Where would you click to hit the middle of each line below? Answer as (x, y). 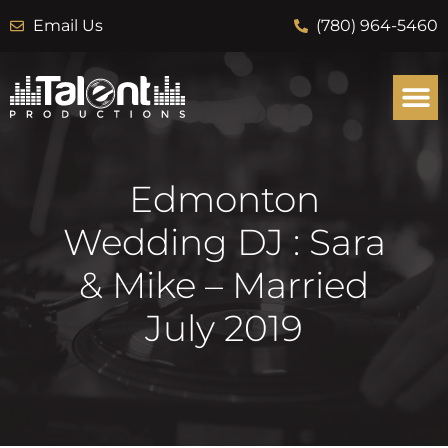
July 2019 (224, 328)
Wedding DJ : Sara (224, 242)
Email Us (67, 25)
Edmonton (224, 199)
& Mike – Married (224, 285)
